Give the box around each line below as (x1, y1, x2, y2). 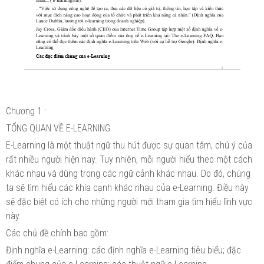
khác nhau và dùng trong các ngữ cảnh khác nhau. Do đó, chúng (6, 167, 250, 179)
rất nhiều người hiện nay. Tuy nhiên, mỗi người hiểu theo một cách (6, 153, 252, 165)
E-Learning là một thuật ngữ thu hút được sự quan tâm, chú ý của (6, 139, 252, 151)
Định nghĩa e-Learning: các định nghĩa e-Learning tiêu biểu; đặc (6, 244, 241, 256)
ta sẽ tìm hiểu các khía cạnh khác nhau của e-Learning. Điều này (6, 181, 249, 193)
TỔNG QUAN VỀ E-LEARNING (6, 122, 110, 134)
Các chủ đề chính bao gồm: (6, 227, 108, 239)
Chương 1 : (6, 105, 48, 117)
